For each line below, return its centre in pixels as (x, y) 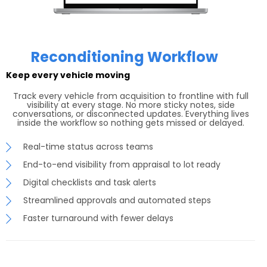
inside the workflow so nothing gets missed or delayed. (131, 122)
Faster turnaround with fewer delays (98, 218)
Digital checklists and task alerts (90, 182)
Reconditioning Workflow (125, 57)
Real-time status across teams (88, 146)
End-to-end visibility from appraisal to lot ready (122, 164)
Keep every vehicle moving (68, 75)
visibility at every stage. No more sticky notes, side (131, 105)
